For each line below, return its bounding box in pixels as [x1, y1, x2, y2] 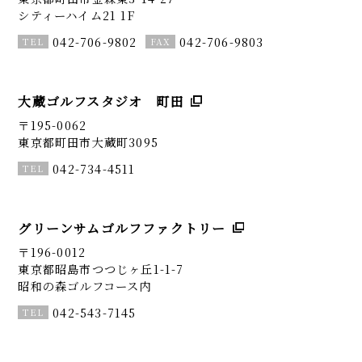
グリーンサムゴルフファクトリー [18, 218, 226, 238]
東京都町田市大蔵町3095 [18, 133, 158, 151]
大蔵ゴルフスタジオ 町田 [18, 91, 184, 111]
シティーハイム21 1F [18, 6, 135, 23]
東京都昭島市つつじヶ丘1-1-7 [18, 260, 184, 278]
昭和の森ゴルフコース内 [18, 277, 152, 295]
